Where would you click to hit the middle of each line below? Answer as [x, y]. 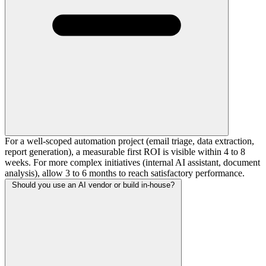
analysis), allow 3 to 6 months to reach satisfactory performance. [125, 173]
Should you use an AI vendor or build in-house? [93, 185]
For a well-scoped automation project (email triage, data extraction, [129, 141]
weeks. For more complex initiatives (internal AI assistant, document [132, 162]
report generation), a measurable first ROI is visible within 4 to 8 [125, 151]
